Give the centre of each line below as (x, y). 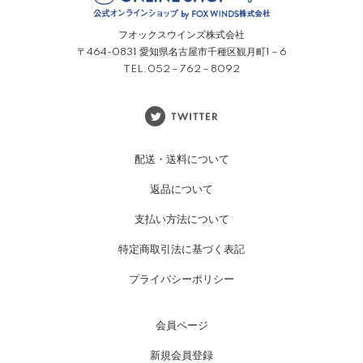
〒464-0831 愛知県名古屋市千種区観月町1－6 (181, 52)
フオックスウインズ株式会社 (181, 35)
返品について (181, 189)
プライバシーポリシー (181, 279)
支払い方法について (181, 219)
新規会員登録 (181, 355)
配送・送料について (181, 159)
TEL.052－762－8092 (181, 69)
